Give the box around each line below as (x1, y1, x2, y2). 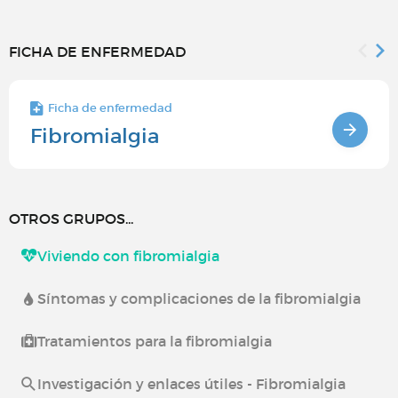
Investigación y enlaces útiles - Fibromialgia (37, 374, 346, 393)
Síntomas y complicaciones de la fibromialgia (37, 289, 361, 307)
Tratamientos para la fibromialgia (37, 331, 272, 350)
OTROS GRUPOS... (9, 209, 133, 227)
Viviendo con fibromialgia (37, 246, 219, 265)
